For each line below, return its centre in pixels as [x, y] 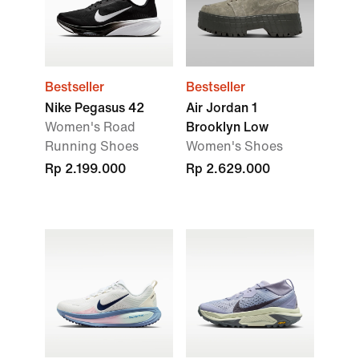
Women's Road [90, 127]
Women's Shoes [234, 146]
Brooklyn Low [227, 127]
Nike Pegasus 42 [95, 108]
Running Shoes [92, 146]
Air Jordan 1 [222, 108]
